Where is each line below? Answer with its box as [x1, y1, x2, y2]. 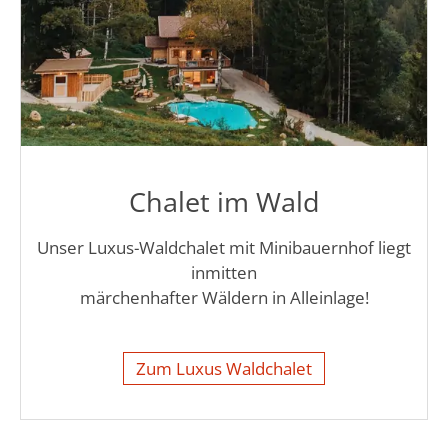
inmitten [191, 260, 257, 284]
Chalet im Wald [128, 182, 320, 220]
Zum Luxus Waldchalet [136, 356, 312, 380]
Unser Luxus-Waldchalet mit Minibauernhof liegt [37, 235, 411, 259]
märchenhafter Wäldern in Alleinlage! [79, 285, 369, 309]
